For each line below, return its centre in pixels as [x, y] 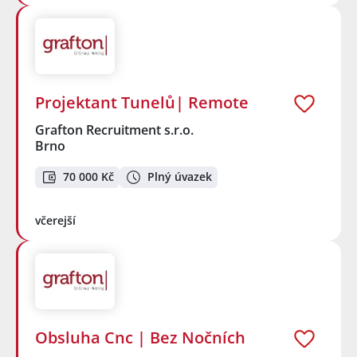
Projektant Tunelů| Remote [142, 103]
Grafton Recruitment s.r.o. [115, 130]
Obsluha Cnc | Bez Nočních [140, 338]
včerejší [55, 220]
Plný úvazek [180, 177]
